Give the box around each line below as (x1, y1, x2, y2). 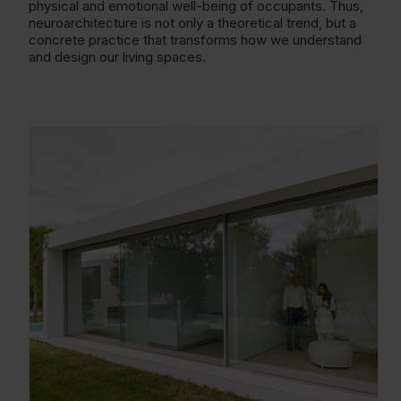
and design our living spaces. (29, 48, 206, 65)
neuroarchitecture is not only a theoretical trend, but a (29, 14, 356, 31)
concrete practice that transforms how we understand (29, 31, 362, 48)
